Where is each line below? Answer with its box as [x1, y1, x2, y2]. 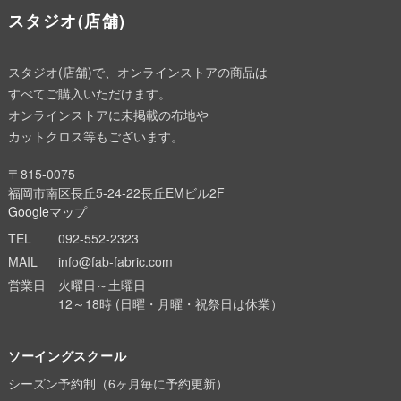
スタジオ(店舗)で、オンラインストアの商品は [7, 63, 268, 81]
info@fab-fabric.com [57, 252, 173, 271]
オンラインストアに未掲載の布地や [7, 106, 209, 124]
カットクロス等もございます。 [7, 127, 183, 146]
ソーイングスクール [7, 346, 127, 365]
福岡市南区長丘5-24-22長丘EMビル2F [7, 183, 225, 202]
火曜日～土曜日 [57, 276, 146, 294]
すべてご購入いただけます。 [7, 84, 171, 103]
